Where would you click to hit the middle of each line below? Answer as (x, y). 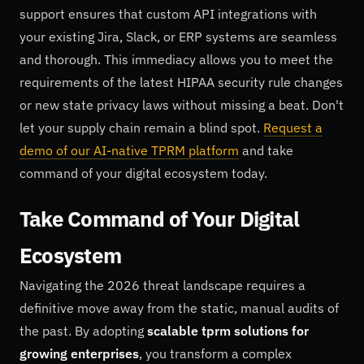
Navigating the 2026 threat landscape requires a (162, 285)
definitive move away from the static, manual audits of (179, 308)
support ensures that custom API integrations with (168, 14)
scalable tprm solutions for (228, 330)
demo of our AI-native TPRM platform (129, 151)
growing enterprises (79, 353)
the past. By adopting (83, 330)
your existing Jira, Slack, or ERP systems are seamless (178, 37)
